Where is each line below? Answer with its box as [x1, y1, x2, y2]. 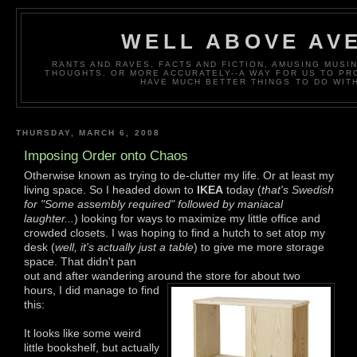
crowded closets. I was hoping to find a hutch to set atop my [24, 226, 325, 239]
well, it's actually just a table [55, 240, 194, 253]
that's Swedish [261, 182, 334, 196]
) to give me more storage [194, 240, 324, 253]
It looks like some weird [24, 326, 141, 339]
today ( [223, 182, 261, 196]
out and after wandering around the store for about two [24, 269, 300, 282]
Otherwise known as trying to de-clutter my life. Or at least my [24, 168, 334, 182]
